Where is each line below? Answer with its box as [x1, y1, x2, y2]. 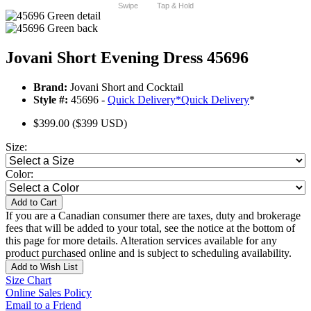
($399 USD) [72, 117, 127, 130]
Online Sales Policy [6, 287, 92, 299]
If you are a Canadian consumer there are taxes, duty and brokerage [6, 210, 301, 222]
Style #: [33, 94, 68, 106]
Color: [6, 168, 33, 180]
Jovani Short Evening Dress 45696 [6, 49, 249, 67]
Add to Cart [11, 197, 57, 208]
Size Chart [6, 274, 51, 287]
